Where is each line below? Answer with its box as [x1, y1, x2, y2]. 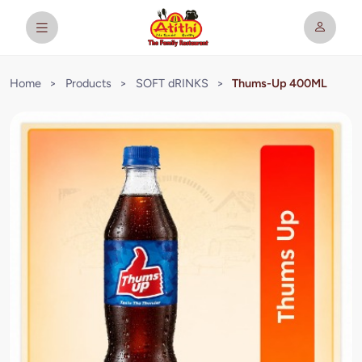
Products [65, 76, 112, 90]
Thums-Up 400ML [232, 76, 328, 90]
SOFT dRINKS [135, 76, 208, 90]
